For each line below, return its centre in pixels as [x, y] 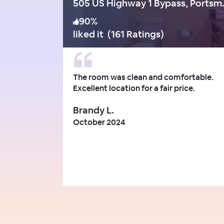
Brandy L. [93, 110]
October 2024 [99, 122]
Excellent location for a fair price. [135, 88]
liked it [88, 34]
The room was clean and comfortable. [143, 77]
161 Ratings [136, 34]
